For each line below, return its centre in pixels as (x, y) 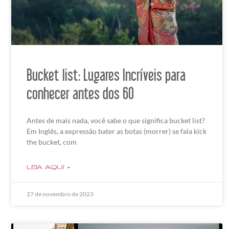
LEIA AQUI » (49, 167)
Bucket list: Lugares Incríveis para (106, 75)
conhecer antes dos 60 (80, 93)
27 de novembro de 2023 (60, 194)
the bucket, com (52, 142)
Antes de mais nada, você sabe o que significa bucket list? (116, 121)
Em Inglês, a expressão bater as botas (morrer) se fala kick (117, 131)
